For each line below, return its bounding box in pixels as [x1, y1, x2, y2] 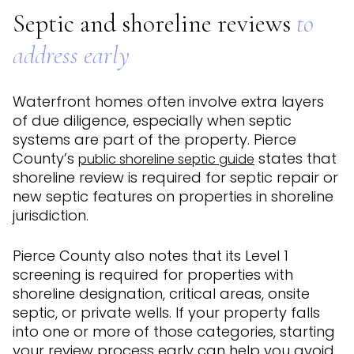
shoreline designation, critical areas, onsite [13, 283, 310, 303]
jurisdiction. [13, 205, 88, 225]
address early [13, 40, 130, 71]
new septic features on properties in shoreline [13, 186, 333, 206]
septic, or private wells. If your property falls [13, 302, 320, 322]
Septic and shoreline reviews [13, 8, 296, 40]
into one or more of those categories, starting [13, 321, 335, 341]
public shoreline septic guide [78, 149, 254, 168]
